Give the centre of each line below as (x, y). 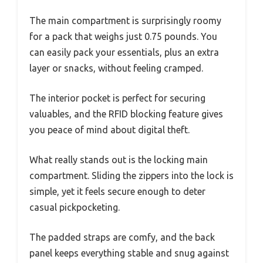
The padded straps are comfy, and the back (122, 237)
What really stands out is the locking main (119, 160)
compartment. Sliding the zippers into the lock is (131, 176)
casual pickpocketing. (75, 208)
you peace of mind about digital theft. (109, 130)
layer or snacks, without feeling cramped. (116, 68)
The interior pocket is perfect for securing (117, 98)
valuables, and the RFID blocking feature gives (126, 114)
